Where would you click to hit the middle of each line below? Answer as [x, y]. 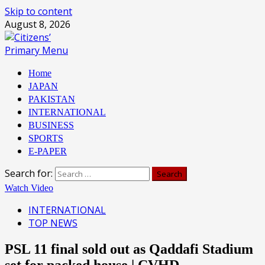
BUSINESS [51, 125]
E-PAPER [48, 151]
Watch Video [29, 188]
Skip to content [38, 11]
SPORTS [46, 138]
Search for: [29, 173]
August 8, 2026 [38, 24]
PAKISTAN [52, 99]
